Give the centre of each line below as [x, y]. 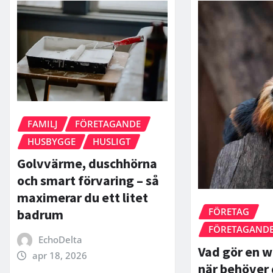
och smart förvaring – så [88, 181]
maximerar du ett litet [83, 198]
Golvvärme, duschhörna [87, 164]
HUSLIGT [112, 141]
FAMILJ [43, 123]
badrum [40, 215]
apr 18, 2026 [59, 256]
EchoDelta [60, 240]
